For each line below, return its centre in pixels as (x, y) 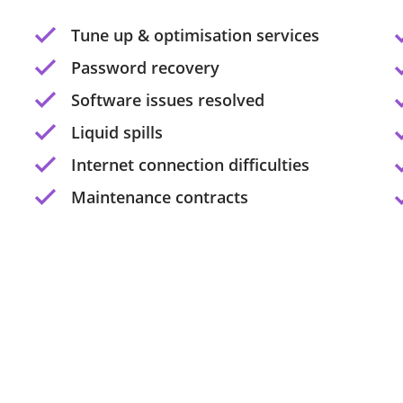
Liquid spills (117, 132)
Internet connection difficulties (190, 165)
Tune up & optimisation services (195, 35)
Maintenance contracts (160, 197)
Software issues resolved (168, 100)
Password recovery (145, 67)
